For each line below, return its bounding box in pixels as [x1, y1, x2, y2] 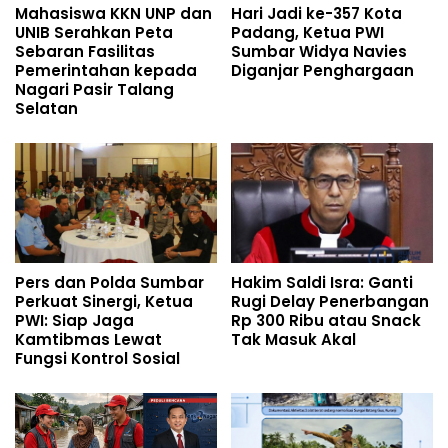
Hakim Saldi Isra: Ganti [231, 272, 413, 294]
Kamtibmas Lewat [15, 329, 162, 351]
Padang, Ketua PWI [231, 22, 384, 44]
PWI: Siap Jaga [15, 310, 134, 332]
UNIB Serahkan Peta [15, 22, 173, 44]
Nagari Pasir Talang [15, 79, 174, 101]
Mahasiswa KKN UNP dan [15, 3, 212, 25]
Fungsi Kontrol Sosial [15, 348, 180, 370]
